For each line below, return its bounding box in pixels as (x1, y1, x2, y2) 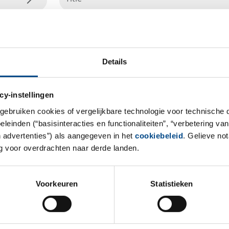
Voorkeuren (36, 179, 78, 188)
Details (102, 57, 127, 66)
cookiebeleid (135, 131, 183, 140)
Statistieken (150, 179, 193, 188)
